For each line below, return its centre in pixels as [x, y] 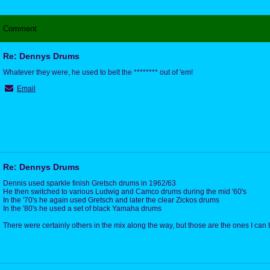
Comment [20, 28]
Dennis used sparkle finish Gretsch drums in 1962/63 [89, 183]
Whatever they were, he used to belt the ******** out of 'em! [98, 72]
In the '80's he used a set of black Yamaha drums [82, 208]
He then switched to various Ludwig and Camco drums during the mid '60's [125, 191]
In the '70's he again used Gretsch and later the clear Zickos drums [111, 200]
